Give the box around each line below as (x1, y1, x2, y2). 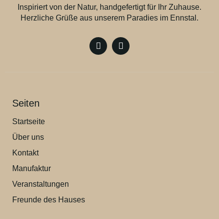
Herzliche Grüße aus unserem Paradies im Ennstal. (21, 14, 198, 22)
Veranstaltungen (12, 180, 69, 189)
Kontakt (12, 149, 39, 157)
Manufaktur (12, 164, 51, 173)
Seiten (12, 98, 40, 109)
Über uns (12, 133, 44, 142)
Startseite (12, 117, 45, 126)
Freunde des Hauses (12, 196, 85, 204)
